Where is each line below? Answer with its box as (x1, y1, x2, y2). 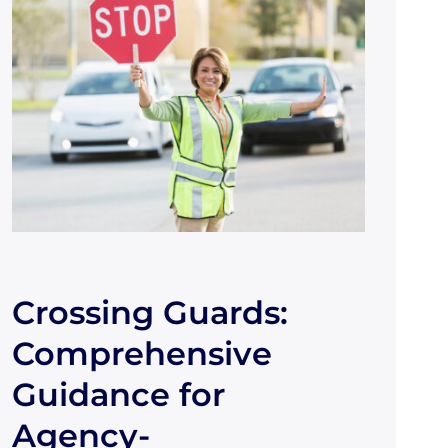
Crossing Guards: (11, 293, 288, 333)
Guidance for (11, 375, 225, 415)
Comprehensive (11, 334, 272, 374)
